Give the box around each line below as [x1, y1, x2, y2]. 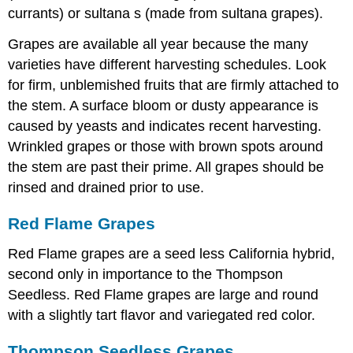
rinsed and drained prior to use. [8, 180, 205, 196]
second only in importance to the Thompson [8, 266, 284, 282]
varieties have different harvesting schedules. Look [8, 57, 327, 73]
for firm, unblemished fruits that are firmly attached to [8, 77, 340, 94]
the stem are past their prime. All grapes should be [8, 159, 325, 176]
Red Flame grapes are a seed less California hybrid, [8, 245, 336, 262]
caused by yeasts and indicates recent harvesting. [8, 118, 322, 135]
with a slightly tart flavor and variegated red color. [8, 307, 316, 323]
